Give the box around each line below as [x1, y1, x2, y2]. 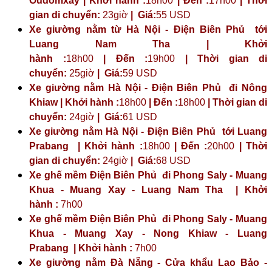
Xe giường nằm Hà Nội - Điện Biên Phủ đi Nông [29, 82, 267, 93]
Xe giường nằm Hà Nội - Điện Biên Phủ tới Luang [29, 126, 267, 137]
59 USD [123, 67, 157, 78]
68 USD [156, 155, 191, 166]
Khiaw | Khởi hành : [29, 97, 119, 107]
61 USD [123, 111, 157, 122]
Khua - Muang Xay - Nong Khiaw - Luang [29, 228, 267, 239]
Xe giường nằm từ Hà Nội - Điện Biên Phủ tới [29, 24, 267, 35]
